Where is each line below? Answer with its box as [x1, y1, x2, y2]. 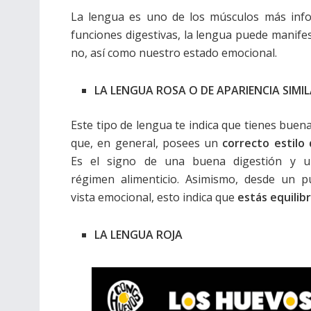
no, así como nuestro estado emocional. [71, 45, 277, 60]
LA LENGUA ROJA [94, 227, 183, 242]
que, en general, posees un [71, 135, 223, 151]
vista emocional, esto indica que [71, 190, 237, 205]
